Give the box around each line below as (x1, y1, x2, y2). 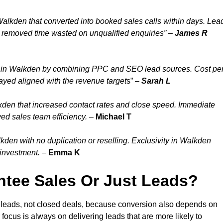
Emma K (48, 148, 80, 157)
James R (175, 29, 208, 38)
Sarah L (141, 77, 171, 86)
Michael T (96, 112, 131, 121)
